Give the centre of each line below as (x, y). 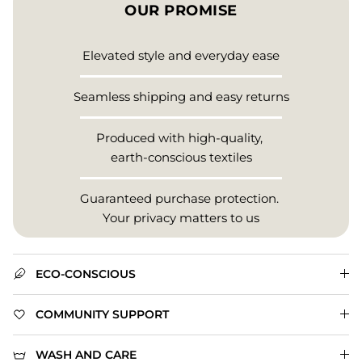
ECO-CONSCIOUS (86, 274)
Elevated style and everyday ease (181, 55)
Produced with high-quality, (181, 137)
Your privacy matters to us (181, 217)
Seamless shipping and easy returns (181, 96)
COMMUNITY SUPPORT (102, 314)
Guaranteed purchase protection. (181, 198)
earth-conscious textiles (181, 157)
